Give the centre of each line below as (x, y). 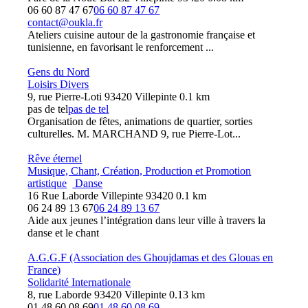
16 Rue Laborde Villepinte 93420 (101, 196)
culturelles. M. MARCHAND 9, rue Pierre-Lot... (134, 134)
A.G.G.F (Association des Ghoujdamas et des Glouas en (151, 257)
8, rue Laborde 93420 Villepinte (97, 295)
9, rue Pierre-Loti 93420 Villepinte (102, 97)
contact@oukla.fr (65, 22)
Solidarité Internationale (79, 282)
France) (44, 270)
